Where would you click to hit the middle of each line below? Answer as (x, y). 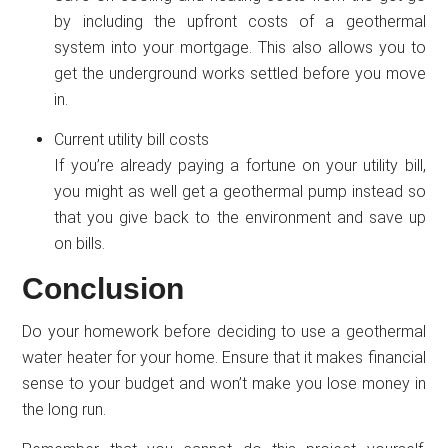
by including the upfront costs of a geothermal (240, 21)
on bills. (80, 243)
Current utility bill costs (132, 139)
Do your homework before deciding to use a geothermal (224, 331)
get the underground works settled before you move (240, 73)
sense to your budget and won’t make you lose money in (224, 383)
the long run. (64, 409)
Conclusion (103, 288)
